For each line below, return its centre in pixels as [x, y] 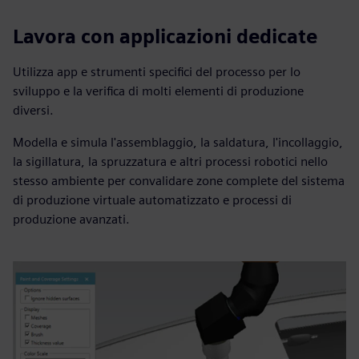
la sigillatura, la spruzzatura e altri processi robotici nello [170, 161]
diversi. [33, 110]
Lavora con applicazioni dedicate [165, 36]
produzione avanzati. [71, 219]
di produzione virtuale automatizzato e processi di [152, 200]
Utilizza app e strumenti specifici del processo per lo [157, 71]
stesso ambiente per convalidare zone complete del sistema [179, 180]
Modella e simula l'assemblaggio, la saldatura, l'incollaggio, [178, 142]
